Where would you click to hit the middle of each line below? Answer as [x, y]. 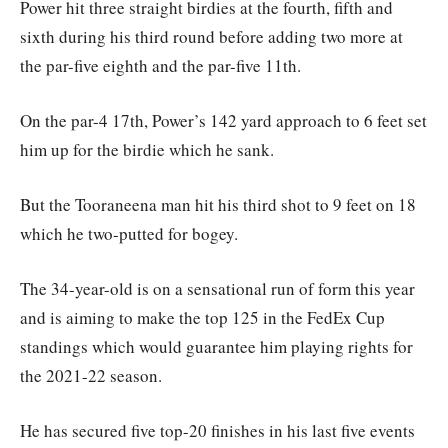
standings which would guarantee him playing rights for [216, 346]
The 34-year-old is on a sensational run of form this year [217, 288]
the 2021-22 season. [91, 375]
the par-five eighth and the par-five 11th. [160, 65]
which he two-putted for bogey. [129, 233]
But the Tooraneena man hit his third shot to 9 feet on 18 [218, 204]
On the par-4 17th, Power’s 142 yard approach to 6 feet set [223, 120]
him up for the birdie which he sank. [147, 149]
